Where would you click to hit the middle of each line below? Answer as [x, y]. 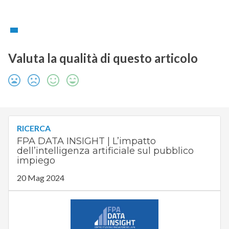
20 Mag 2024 [40, 178]
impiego [36, 161]
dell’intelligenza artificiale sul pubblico [105, 151]
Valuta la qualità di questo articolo [103, 58]
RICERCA [33, 128]
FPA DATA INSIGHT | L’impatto [86, 141]
